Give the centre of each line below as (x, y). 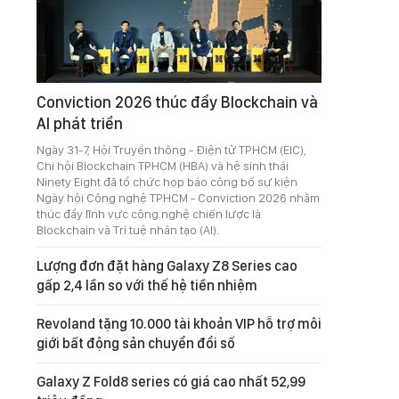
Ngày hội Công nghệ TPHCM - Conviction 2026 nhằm (178, 198)
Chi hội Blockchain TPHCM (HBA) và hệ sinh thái (163, 166)
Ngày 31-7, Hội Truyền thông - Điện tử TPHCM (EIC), (171, 150)
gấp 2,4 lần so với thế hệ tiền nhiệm (147, 285)
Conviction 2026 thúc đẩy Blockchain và (177, 102)
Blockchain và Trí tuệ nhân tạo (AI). (128, 230)
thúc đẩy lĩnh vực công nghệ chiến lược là (149, 214)
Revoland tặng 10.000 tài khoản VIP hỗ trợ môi (179, 324)
